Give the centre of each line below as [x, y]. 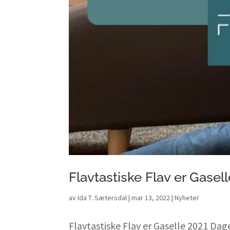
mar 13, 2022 [151, 198]
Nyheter [187, 198]
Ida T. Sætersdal [102, 198]
